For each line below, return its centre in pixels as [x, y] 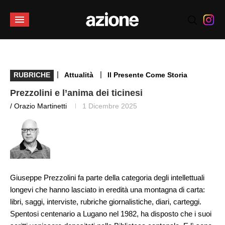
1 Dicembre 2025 [110, 106]
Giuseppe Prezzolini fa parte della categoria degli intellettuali [107, 178]
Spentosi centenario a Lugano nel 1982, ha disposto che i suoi [111, 214]
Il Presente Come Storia [147, 75]
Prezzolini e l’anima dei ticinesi [76, 93]
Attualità [79, 75]
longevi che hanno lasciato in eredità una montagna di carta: [107, 190]
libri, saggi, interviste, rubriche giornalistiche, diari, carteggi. [106, 202]
